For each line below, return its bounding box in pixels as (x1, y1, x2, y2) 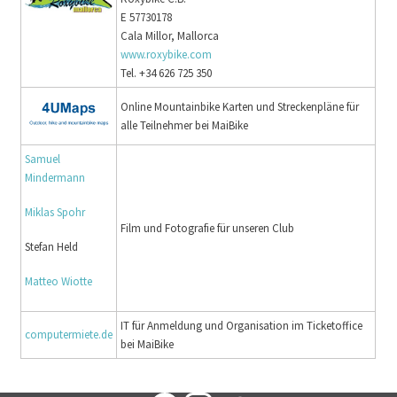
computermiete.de (25, 327, 113, 343)
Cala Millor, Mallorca (121, 28, 220, 44)
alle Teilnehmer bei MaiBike (121, 118, 249, 134)
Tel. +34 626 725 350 (121, 66, 213, 82)
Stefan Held (25, 239, 79, 255)
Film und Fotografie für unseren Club (121, 221, 295, 237)
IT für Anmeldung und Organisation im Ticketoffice (121, 318, 363, 334)
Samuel (25, 152, 61, 167)
